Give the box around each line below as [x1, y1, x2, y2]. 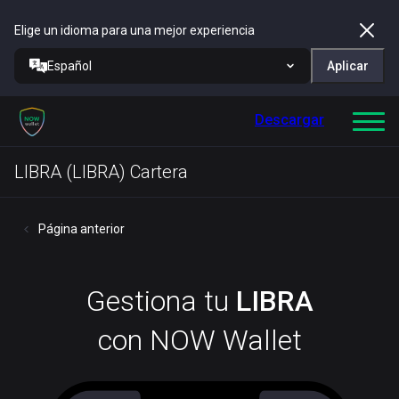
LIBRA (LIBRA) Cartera [14, 161, 188, 183]
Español [47, 59, 92, 73]
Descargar [255, 111, 324, 128]
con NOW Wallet [97, 323, 302, 357]
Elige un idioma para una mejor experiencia [14, 23, 255, 37]
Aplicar [327, 59, 369, 73]
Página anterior [38, 222, 125, 236]
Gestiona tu [85, 284, 236, 318]
